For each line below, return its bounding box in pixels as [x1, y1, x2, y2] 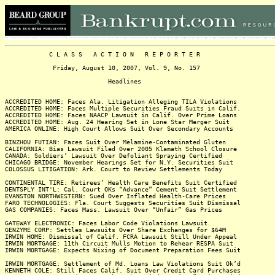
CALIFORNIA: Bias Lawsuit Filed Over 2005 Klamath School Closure [5, 145, 237, 152]
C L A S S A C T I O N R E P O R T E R [5, 51, 200, 58]
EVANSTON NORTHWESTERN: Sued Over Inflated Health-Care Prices [5, 193, 226, 199]
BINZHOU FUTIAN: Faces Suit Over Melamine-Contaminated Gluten [5, 139, 226, 145]
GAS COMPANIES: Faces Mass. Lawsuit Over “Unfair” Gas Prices [5, 206, 222, 213]
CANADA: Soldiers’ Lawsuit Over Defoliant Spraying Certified [5, 152, 222, 159]
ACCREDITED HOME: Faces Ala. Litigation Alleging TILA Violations [5, 98, 237, 105]
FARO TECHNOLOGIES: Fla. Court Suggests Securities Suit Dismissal [5, 199, 241, 206]
